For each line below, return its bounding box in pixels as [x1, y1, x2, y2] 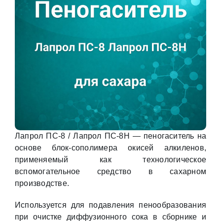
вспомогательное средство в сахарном [14, 167, 207, 176]
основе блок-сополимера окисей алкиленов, [14, 144, 207, 152]
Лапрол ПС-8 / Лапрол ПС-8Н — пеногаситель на [14, 132, 207, 140]
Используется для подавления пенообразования [14, 201, 207, 209]
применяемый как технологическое [14, 155, 207, 164]
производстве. [14, 179, 70, 187]
